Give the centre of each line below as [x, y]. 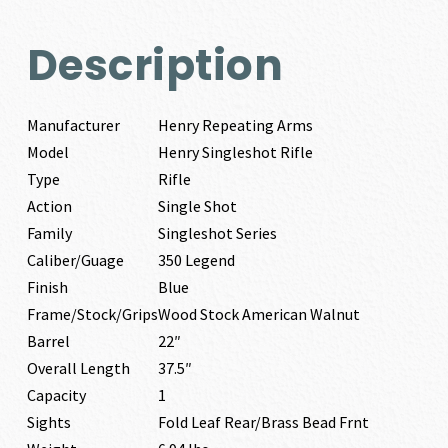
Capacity [56, 395]
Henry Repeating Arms [235, 125]
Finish [47, 287]
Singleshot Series [217, 233]
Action [49, 206]
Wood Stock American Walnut [258, 314]
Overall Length [78, 368]
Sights [48, 422]
